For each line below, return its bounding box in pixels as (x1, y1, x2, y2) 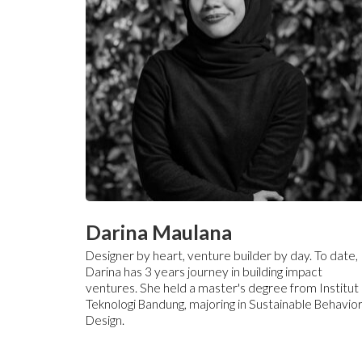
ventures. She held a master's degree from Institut (86, 280, 360, 295)
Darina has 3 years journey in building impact (86, 263, 323, 279)
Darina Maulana (86, 219, 233, 244)
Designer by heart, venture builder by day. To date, (86, 247, 359, 263)
